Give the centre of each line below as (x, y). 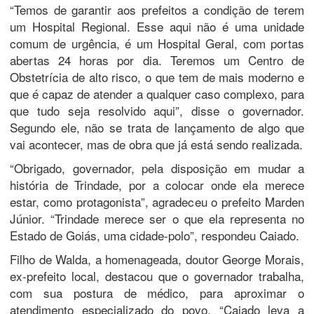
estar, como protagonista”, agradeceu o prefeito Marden (157, 201)
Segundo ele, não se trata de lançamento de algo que (157, 127)
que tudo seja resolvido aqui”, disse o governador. (157, 110)
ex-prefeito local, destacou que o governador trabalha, (157, 275)
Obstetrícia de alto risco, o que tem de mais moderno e (157, 76)
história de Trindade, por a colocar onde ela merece (157, 184)
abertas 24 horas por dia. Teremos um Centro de (157, 60)
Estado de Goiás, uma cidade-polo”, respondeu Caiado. (155, 235)
